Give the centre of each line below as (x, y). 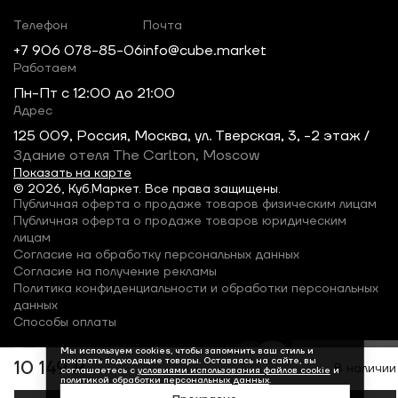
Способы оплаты (65, 323)
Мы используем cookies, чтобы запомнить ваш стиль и (187, 350)
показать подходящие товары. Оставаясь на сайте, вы (188, 360)
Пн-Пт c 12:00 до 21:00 (94, 94)
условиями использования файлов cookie (234, 370)
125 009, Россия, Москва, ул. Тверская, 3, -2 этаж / (191, 136)
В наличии (365, 369)
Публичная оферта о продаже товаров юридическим (180, 222)
